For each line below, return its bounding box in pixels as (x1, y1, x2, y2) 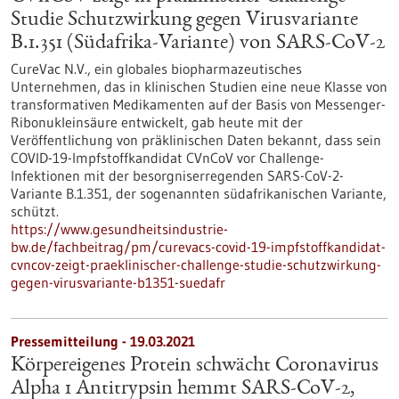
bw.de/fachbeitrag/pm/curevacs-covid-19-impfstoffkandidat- (11, 238, 386, 256)
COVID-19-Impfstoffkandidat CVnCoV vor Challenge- (11, 149, 324, 167)
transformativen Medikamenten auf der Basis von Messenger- (11, 95, 386, 113)
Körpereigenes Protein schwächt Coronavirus (11, 355, 379, 377)
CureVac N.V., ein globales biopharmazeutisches (11, 60, 302, 77)
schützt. (11, 202, 59, 220)
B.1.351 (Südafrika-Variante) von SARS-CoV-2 (11, 33, 385, 54)
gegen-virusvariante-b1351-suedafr (11, 273, 225, 291)
